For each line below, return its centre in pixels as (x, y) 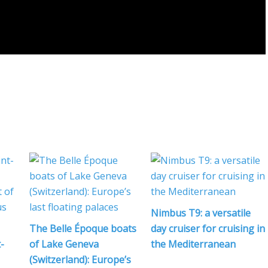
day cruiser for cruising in (208, 228)
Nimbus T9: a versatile (200, 213)
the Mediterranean (193, 244)
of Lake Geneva (64, 244)
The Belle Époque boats (83, 228)
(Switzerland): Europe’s (80, 259)
